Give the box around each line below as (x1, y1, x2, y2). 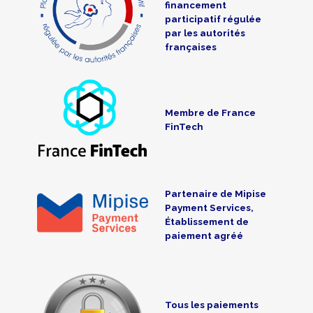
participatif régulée (165, 13, 261, 25)
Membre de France (165, 106, 256, 118)
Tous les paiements (165, 299, 259, 311)
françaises (165, 41, 217, 53)
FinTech (165, 120, 203, 132)
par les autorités (165, 27, 245, 39)
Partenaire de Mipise (165, 188, 266, 200)
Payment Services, (165, 202, 254, 214)
